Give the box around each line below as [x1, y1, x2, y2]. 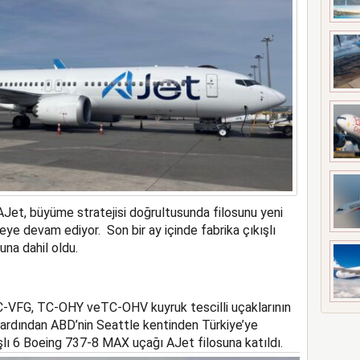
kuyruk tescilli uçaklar [150, 300, 272, 316]
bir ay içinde [131, 223, 201, 239]
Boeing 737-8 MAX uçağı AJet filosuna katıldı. [19, 335, 283, 351]
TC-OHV [100, 300, 151, 316]
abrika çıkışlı [206, 223, 276, 239]
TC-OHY [36, 300, 84, 316]
